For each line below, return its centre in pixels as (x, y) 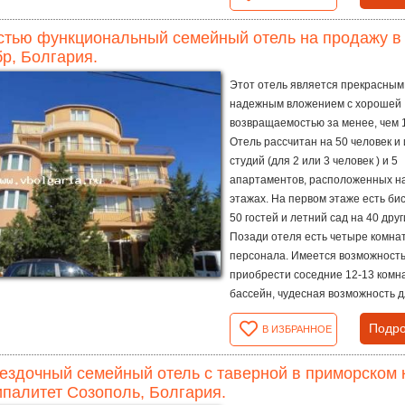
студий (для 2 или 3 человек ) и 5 (314, 161)
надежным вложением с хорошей (316, 104)
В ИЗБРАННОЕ (297, 329)
